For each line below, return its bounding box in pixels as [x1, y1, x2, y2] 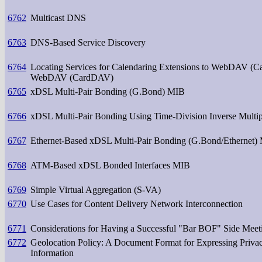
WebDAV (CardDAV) [30, 72, 113, 82]
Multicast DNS [30, 12, 86, 23]
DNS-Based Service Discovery [30, 37, 146, 47]
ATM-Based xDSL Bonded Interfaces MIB [30, 160, 190, 170]
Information [30, 247, 74, 258]
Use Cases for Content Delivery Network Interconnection [30, 198, 243, 209]
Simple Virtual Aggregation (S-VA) [30, 184, 161, 195]
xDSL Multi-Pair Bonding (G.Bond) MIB [30, 86, 185, 96]
